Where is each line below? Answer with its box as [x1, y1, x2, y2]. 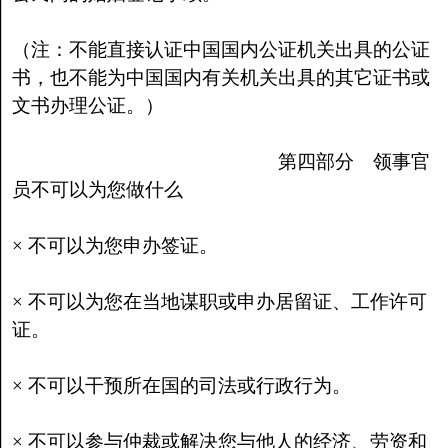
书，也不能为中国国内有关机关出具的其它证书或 [11, 67, 430, 88]
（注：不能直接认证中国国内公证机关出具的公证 [11, 39, 430, 60]
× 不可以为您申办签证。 [11, 235, 218, 256]
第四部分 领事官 [11, 151, 430, 172]
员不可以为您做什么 [11, 179, 183, 200]
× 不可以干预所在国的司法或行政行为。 [11, 375, 351, 396]
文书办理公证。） [11, 95, 164, 116]
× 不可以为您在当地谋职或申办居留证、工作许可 [11, 291, 427, 312]
